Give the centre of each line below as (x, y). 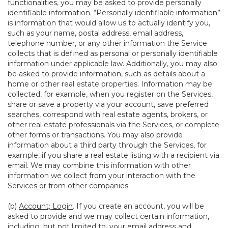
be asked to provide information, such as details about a (106, 74)
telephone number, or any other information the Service (107, 43)
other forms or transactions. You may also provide (95, 135)
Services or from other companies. (69, 186)
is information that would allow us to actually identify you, (109, 23)
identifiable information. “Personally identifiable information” (114, 13)
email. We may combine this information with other (99, 165)
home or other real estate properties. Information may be (110, 84)
